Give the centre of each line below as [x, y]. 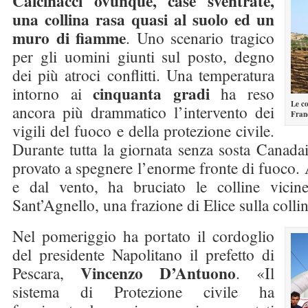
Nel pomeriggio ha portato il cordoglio [143, 236]
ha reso [242, 93]
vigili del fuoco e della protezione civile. [143, 131]
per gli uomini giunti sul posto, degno [143, 56]
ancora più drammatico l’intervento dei [143, 112]
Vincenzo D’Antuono [158, 273]
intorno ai [53, 93]
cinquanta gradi [151, 93]
